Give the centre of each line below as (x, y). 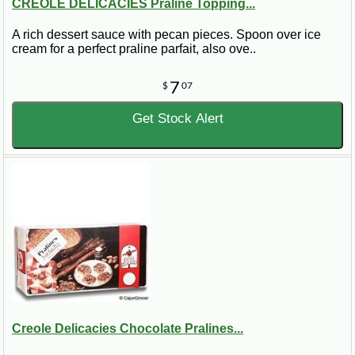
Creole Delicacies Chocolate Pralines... (128, 329)
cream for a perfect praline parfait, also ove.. (134, 49)
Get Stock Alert (177, 119)
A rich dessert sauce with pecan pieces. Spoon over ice (166, 35)
